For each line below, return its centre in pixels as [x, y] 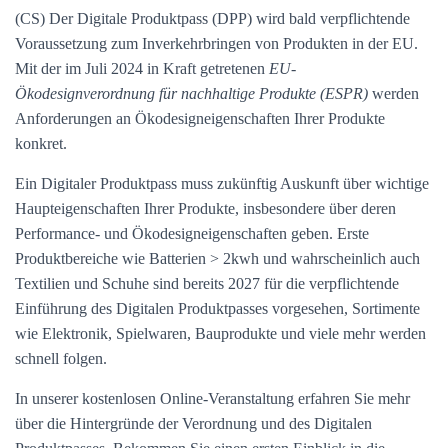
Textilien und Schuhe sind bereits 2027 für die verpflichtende [207, 283]
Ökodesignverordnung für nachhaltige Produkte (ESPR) [191, 93]
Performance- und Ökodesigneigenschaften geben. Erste [192, 233]
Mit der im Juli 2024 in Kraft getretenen [142, 68]
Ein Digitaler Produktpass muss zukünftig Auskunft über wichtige [222, 183]
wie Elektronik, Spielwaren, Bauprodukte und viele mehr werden [220, 333]
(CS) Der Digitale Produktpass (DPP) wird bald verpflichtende [212, 18]
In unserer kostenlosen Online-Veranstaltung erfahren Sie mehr [212, 398]
